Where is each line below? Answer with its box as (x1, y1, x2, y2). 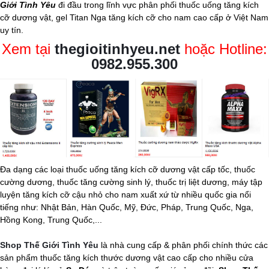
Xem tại (2, 41, 55, 57)
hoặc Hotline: (180, 41, 267, 57)
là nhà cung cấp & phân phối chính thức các (98, 240, 268, 250)
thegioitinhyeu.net (55, 41, 180, 57)
